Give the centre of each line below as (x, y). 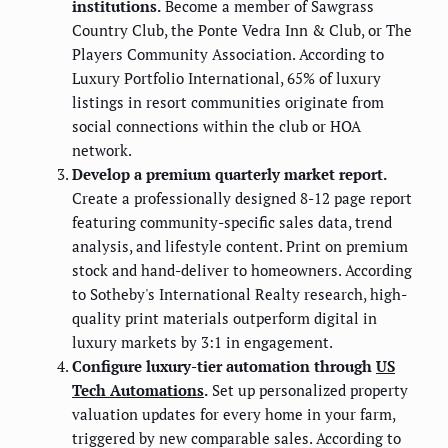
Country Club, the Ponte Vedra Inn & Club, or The (242, 29)
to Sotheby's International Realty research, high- (239, 293)
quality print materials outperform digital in (224, 317)
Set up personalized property (308, 389)
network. (102, 149)
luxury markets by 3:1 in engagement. (202, 341)
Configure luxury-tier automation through (224, 365)
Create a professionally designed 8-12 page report (242, 197)
